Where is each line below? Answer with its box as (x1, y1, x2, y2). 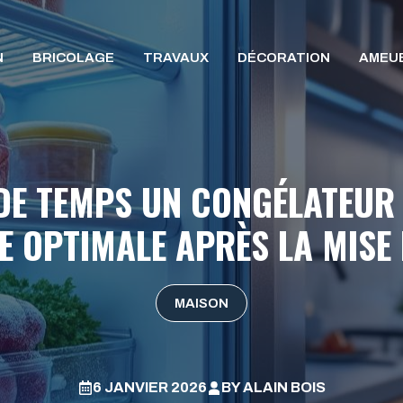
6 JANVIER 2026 (92, 380, 207, 395)
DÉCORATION (237, 50, 331, 66)
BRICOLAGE (32, 50, 115, 66)
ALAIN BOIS (242, 380, 326, 395)
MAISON (175, 296, 228, 310)
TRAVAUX (143, 50, 210, 66)
